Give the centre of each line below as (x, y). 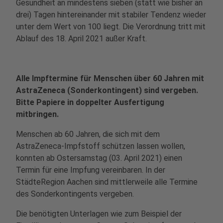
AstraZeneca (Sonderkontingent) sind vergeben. (107, 90)
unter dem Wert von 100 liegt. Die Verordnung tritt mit (111, 27)
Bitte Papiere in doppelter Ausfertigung (90, 102)
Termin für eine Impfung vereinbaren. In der (91, 170)
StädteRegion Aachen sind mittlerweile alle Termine (107, 182)
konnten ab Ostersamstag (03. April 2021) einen (99, 158)
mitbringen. (37, 114)
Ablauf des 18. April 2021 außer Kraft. (81, 39)
